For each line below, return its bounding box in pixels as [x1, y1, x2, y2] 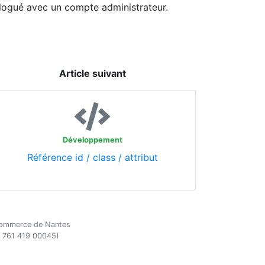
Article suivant [59, 67, 126, 79]
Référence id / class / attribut [27, 151, 158, 163]
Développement [62, 135, 122, 144]
